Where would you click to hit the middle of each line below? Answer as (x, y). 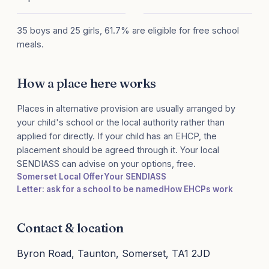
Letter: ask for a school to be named (90, 189)
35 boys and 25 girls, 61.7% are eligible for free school (128, 31)
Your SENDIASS (135, 177)
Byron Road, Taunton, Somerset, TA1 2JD (113, 254)
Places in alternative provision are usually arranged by (126, 109)
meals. (30, 44)
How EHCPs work (198, 189)
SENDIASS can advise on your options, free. (106, 164)
